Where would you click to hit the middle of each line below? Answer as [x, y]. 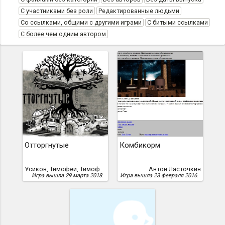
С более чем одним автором [63, 34]
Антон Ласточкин [175, 169]
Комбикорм [140, 145]
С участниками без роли [57, 11]
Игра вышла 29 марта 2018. [67, 176]
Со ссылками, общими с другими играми [81, 22]
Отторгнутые [46, 145]
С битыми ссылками [178, 22]
